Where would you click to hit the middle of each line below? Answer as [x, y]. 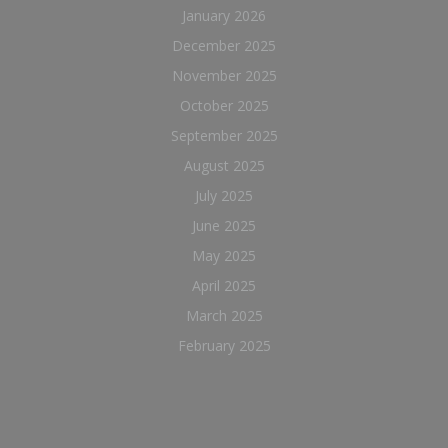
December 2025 [224, 45]
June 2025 [224, 225]
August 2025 [224, 165]
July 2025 [224, 195]
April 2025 [224, 285]
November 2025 [224, 75]
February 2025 [224, 345]
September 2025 [224, 135]
